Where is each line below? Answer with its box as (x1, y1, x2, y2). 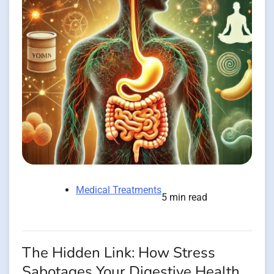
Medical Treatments (76, 183, 161, 196)
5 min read (161, 191, 207, 203)
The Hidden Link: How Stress (22, 242, 215, 263)
